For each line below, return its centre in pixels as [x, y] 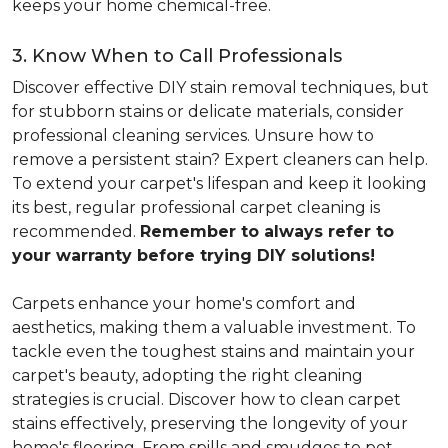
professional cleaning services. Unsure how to [193, 135]
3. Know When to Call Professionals [177, 56]
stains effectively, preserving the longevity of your [210, 423]
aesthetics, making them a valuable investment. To [214, 327]
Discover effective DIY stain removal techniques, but [220, 87]
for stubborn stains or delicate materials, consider [208, 111]
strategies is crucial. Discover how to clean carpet [206, 399]
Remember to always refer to [267, 231]
